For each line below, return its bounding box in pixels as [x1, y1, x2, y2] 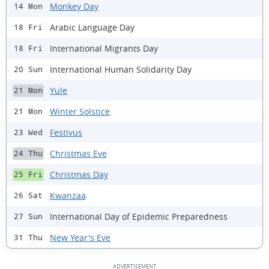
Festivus [50, 126, 82, 138]
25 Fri [14, 170, 43, 180]
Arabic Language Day [50, 21, 134, 33]
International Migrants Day [50, 42, 158, 54]
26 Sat [14, 191, 43, 201]
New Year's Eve [50, 231, 110, 243]
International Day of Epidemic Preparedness [50, 210, 228, 222]
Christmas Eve [50, 147, 107, 159]
